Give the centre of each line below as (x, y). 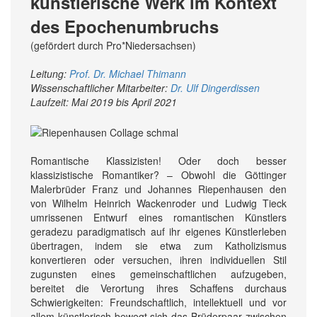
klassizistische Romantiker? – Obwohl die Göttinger (158, 174)
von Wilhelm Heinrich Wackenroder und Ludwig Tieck (158, 203)
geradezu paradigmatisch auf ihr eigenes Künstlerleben (158, 231)
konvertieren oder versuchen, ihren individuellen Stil (158, 259)
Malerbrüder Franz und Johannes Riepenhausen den (158, 189)
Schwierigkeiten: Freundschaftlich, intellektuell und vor (158, 302)
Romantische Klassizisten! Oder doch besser (158, 160)
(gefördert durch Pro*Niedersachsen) (113, 46)
